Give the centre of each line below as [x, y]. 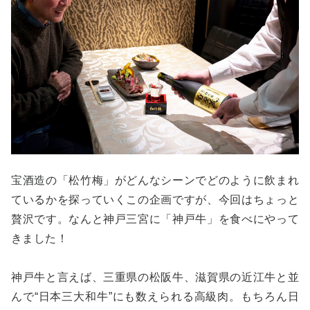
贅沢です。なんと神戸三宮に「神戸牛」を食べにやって [155, 219]
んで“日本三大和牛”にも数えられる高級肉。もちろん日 [155, 296]
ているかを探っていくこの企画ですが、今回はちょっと [155, 199]
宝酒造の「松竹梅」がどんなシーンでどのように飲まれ [155, 180]
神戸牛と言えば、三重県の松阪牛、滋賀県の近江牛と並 [155, 277]
